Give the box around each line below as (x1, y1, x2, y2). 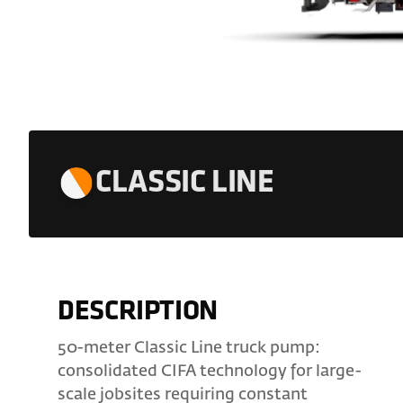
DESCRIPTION (58, 298, 218, 327)
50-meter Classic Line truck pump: (58, 339, 321, 356)
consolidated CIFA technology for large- (58, 363, 363, 380)
